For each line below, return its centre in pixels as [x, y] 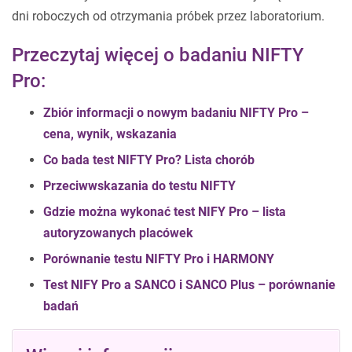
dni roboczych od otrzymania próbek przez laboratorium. [168, 16]
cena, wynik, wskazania [110, 134]
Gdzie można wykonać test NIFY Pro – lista [165, 212]
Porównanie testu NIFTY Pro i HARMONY [159, 259]
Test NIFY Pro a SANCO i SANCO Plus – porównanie [189, 285]
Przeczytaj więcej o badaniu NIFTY [158, 55]
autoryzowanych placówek [118, 233]
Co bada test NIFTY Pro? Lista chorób [149, 160]
